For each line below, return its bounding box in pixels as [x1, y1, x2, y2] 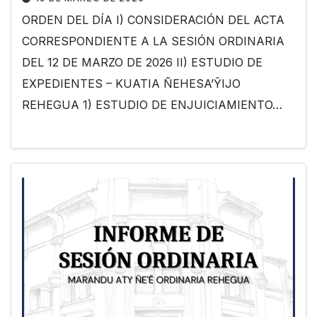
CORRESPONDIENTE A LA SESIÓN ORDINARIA [22, 34, 284, 49]
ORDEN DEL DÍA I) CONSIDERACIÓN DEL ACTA [22, 13, 284, 28]
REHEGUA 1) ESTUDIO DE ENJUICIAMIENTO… [22, 98, 282, 113]
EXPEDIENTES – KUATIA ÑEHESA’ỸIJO [22, 76, 241, 91]
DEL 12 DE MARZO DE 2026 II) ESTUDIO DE [22, 55, 263, 70]
